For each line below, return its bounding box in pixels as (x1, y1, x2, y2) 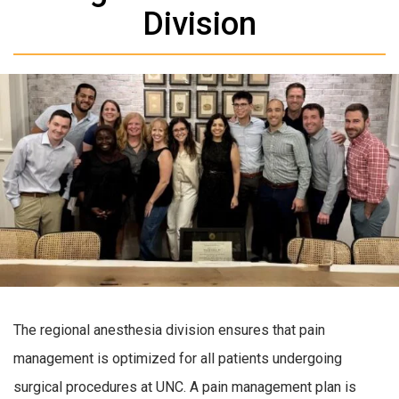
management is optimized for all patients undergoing (13, 350, 342, 368)
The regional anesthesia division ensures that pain (13, 322, 325, 339)
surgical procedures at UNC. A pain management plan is (13, 379, 356, 396)
